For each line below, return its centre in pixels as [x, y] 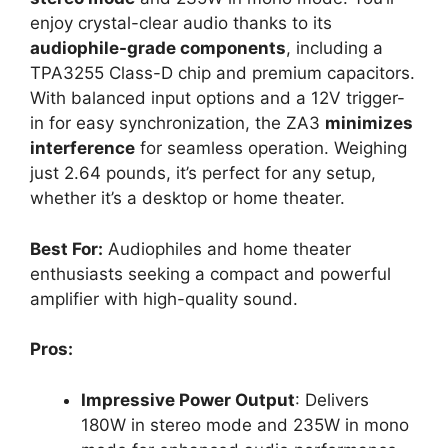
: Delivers [332, 399]
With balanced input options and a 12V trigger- [217, 98]
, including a [334, 48]
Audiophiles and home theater [227, 248]
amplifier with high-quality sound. [164, 298]
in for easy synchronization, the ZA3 [177, 123]
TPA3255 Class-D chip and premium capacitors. [222, 73]
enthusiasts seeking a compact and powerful [210, 273]
